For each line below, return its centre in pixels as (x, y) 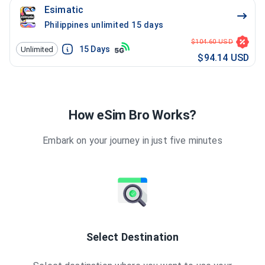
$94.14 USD (223, 58)
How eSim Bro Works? (132, 115)
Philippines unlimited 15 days (104, 25)
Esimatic (64, 10)
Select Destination (132, 237)
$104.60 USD (212, 42)
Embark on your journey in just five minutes (132, 140)
